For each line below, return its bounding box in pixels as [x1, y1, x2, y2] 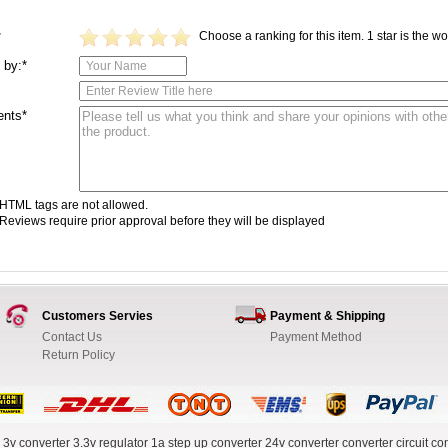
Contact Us [42, 330, 102, 344]
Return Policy [42, 348, 115, 362]
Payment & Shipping [270, 309, 385, 323]
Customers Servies [42, 309, 153, 323]
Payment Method [270, 330, 362, 344]
